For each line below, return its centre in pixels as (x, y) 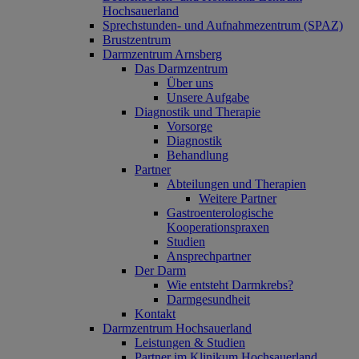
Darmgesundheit (208, 299)
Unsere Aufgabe (208, 97)
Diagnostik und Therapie (198, 112)
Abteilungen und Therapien (236, 184)
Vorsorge (190, 126)
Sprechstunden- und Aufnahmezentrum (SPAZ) (223, 25)
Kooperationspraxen (218, 227)
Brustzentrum (137, 40)
